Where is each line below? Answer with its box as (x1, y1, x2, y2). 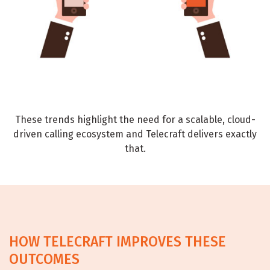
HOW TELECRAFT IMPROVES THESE (9, 233, 226, 250)
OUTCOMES (9, 250, 80, 268)
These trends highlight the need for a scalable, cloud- (14, 113, 256, 125)
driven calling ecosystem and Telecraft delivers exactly (13, 128, 257, 140)
